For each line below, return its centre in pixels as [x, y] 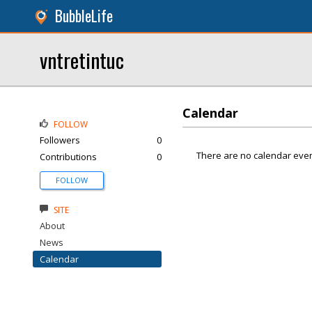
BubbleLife [84, 16]
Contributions [68, 157]
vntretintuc [82, 60]
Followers [60, 140]
